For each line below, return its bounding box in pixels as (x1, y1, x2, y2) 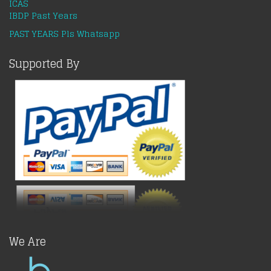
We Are (9, 232, 46, 251)
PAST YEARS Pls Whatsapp (9, 26, 120, 41)
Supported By (9, 54, 79, 73)
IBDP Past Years (9, 8, 77, 23)
